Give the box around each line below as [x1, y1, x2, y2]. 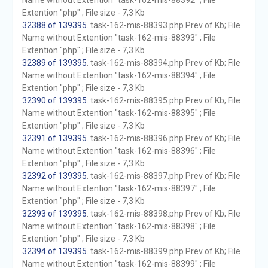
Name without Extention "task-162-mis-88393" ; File [22, 33, 216, 42]
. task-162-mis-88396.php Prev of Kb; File [86, 133, 240, 143]
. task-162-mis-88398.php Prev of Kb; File [86, 209, 240, 218]
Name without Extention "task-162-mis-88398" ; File [22, 221, 216, 231]
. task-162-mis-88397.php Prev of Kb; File [86, 171, 240, 181]
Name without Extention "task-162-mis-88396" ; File [22, 146, 216, 156]
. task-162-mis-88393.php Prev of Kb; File [86, 20, 240, 30]
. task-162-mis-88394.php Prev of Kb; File [86, 58, 240, 68]
